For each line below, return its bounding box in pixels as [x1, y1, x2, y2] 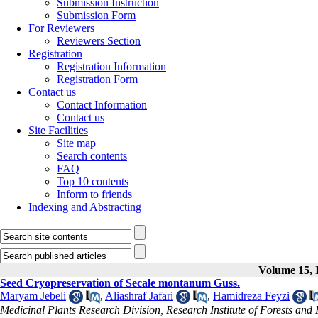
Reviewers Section [57, 35, 141, 47]
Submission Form [57, 9, 136, 21]
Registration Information [57, 60, 166, 72]
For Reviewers [28, 22, 94, 34]
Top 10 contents [57, 175, 128, 187]
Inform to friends [57, 188, 132, 200]
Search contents [57, 150, 127, 162]
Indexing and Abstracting [28, 201, 141, 213]
